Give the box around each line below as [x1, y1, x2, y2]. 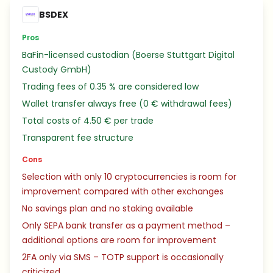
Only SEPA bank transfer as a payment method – [22, 219, 230, 232]
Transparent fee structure [22, 132, 133, 144]
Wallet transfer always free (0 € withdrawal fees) [22, 97, 232, 110]
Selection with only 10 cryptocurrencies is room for [22, 171, 236, 183]
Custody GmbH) [22, 63, 91, 76]
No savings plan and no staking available [22, 202, 193, 214]
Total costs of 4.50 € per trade [22, 115, 154, 127]
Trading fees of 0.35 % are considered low [22, 80, 199, 93]
